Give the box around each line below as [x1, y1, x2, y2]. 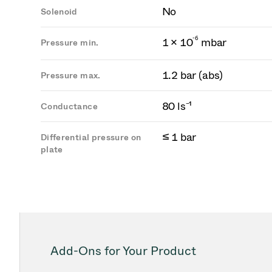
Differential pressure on [41, 132, 141, 143]
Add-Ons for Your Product [50, 243, 196, 258]
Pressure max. [41, 70, 101, 81]
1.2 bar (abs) [161, 69, 223, 82]
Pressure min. [41, 38, 99, 48]
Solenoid [41, 7, 78, 17]
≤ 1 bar [161, 131, 197, 144]
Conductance [41, 101, 98, 112]
